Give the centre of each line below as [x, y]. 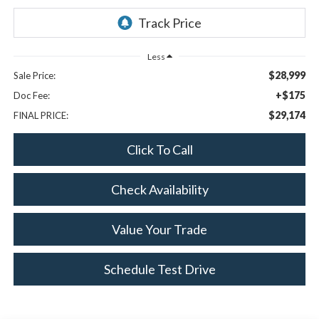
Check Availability [159, 189]
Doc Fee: [31, 95]
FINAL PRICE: [41, 115]
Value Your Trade [159, 229]
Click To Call [159, 149]
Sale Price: [34, 75]
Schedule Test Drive [159, 269]
